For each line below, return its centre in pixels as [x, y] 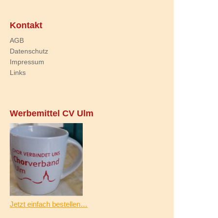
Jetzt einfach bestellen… [49, 204]
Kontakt [26, 25]
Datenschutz [29, 51]
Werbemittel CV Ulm [52, 113]
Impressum [27, 62]
